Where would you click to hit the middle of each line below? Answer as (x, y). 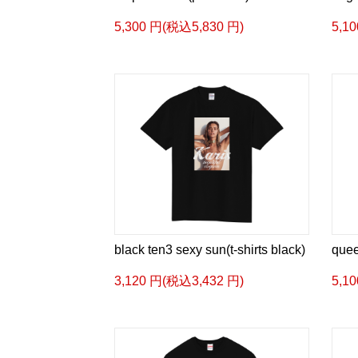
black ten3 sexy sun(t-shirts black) (210, 250)
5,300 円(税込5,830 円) (179, 27)
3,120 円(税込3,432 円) (179, 281)
